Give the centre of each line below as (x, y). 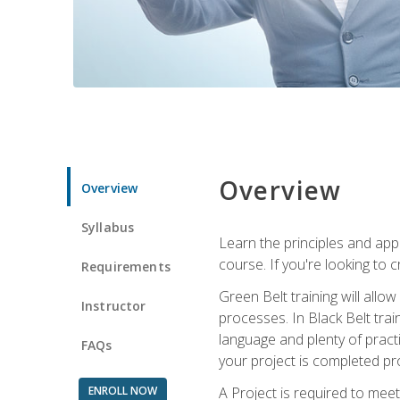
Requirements (126, 266)
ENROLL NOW (122, 390)
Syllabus (108, 227)
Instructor (114, 305)
